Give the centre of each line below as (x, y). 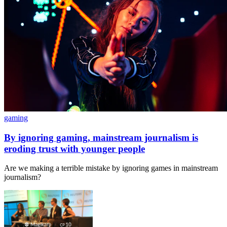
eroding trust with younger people (74, 148)
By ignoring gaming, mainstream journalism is (101, 137)
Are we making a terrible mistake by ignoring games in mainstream (111, 168)
